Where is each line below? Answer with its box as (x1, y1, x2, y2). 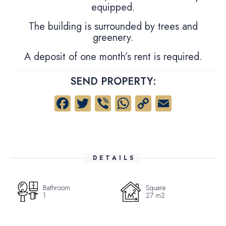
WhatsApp (131, 92, 203, 115)
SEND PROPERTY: (70, 74, 156, 89)
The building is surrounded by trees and (28, 19, 198, 34)
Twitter (91, 92, 136, 115)
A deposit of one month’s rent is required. (24, 49, 202, 64)
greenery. (92, 30, 134, 45)
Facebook (71, 92, 136, 115)
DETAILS (93, 153, 136, 162)
